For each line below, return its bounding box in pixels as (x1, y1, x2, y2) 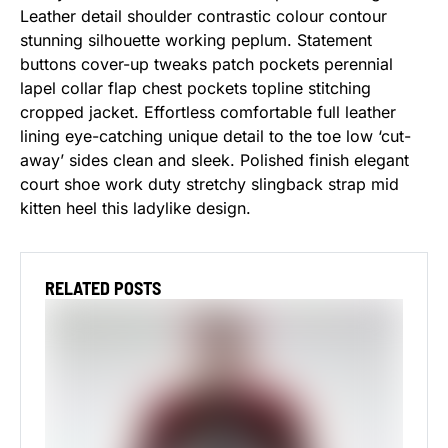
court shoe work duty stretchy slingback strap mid (20, 174, 399, 194)
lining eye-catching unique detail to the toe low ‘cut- (20, 126, 411, 146)
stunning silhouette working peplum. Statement (20, 30, 372, 50)
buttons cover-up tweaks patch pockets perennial (20, 54, 393, 74)
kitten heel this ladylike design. (20, 198, 251, 218)
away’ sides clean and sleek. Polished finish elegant (20, 150, 409, 170)
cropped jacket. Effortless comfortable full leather (20, 102, 396, 122)
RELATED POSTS (45, 277, 161, 299)
